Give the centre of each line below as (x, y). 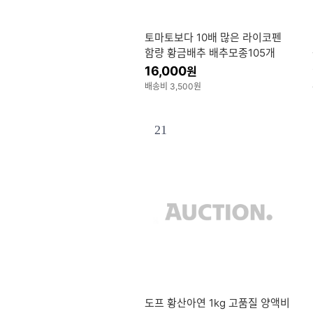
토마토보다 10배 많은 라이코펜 (213, 37)
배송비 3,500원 (173, 86)
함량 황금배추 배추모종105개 (210, 53)
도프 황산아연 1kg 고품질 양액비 (217, 303)
